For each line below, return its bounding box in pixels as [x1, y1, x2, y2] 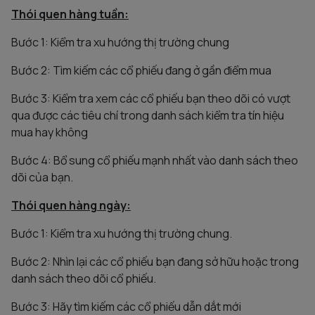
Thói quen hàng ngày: [11, 197, 131, 213]
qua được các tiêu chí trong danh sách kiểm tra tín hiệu [11, 107, 284, 123]
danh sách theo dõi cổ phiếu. [11, 270, 156, 286]
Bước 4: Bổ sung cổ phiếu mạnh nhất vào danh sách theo [11, 152, 298, 168]
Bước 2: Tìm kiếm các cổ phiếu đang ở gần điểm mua [11, 62, 271, 78]
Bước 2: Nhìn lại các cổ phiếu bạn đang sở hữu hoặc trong [11, 253, 299, 269]
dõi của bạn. [11, 169, 73, 185]
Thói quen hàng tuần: [11, 6, 129, 22]
